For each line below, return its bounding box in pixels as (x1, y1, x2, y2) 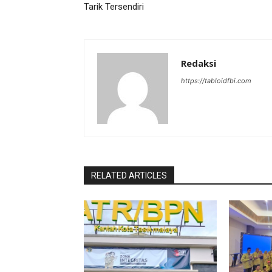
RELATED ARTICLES (91, 171, 167, 181)
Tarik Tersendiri (84, 1, 144, 13)
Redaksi (181, 57, 216, 70)
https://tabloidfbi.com (181, 76, 251, 86)
